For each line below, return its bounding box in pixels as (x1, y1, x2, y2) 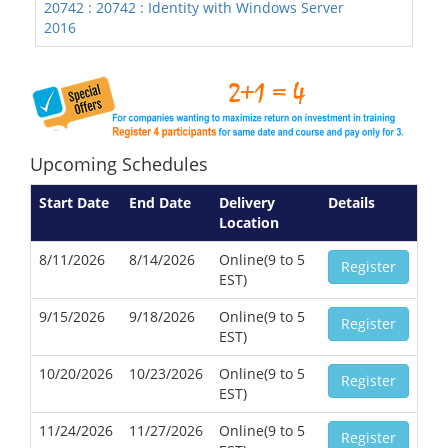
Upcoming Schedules (30, 152, 208, 177)
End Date (129, 193, 191, 213)
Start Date (39, 193, 109, 213)
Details (328, 193, 375, 213)
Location (219, 213, 279, 233)
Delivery (219, 193, 275, 213)
